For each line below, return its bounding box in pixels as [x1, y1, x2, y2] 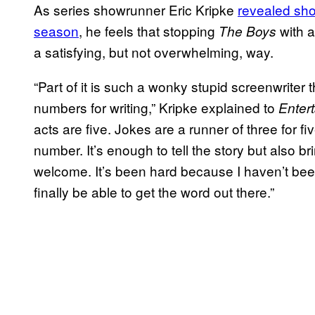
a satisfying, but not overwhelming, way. [34, 41, 274, 61]
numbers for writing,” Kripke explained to [34, 97, 278, 117]
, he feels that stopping [79, 20, 219, 40]
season [34, 20, 79, 40]
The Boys [219, 21, 280, 40]
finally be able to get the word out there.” [34, 181, 274, 201]
